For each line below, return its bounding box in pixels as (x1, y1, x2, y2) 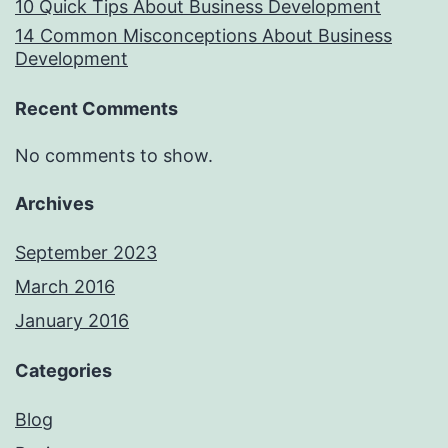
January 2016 (15, 310, 129, 332)
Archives (15, 193, 94, 215)
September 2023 (15, 242, 157, 264)
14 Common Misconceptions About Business (15, 25, 392, 47)
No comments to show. (15, 145, 213, 167)
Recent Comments (15, 98, 178, 120)
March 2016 (15, 276, 115, 298)
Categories (15, 360, 112, 382)
